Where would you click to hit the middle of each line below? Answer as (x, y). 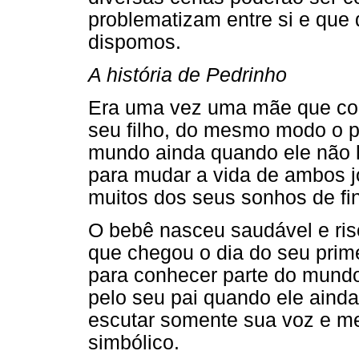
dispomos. (135, 42)
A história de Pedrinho (188, 75)
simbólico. (134, 343)
